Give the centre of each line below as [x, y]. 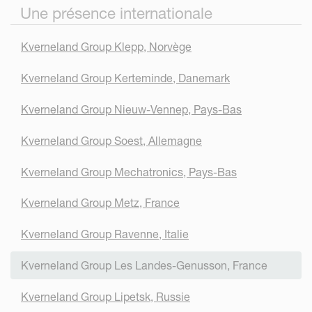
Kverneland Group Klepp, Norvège [106, 47]
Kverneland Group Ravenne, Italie [105, 234]
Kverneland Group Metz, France [100, 203]
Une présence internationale [117, 13]
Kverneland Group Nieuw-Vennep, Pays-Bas [131, 109]
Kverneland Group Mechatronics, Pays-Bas [129, 172]
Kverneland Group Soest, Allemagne [111, 140]
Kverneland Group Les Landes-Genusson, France [144, 265]
